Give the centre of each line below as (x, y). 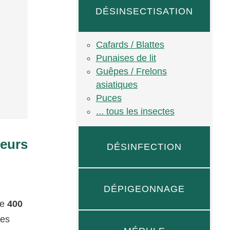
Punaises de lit (126, 58)
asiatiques (117, 85)
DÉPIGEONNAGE (145, 189)
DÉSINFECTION (145, 147)
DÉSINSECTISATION (145, 11)
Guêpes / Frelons (131, 71)
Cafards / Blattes (130, 45)
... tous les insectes (135, 111)
